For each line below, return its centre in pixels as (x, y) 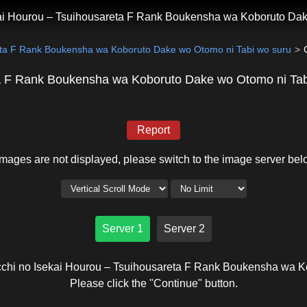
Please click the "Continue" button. (153, 283)
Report (153, 130)
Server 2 (184, 229)
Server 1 (123, 229)
